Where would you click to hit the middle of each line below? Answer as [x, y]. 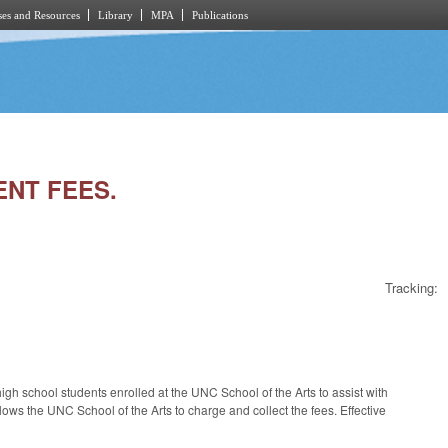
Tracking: [411, 288]
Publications [220, 15]
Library [115, 15]
